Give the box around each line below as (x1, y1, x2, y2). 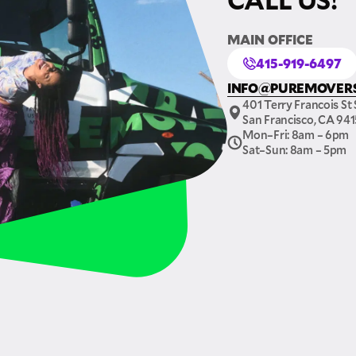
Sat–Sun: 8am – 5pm (242, 142, 347, 158)
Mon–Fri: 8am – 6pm (242, 127, 350, 143)
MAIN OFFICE (227, 31, 313, 48)
